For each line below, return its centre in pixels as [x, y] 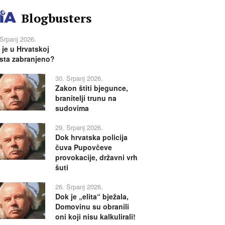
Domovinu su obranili [92, 206]
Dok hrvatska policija [91, 137]
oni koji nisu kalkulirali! [95, 216]
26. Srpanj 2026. [79, 186]
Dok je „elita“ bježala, [92, 196]
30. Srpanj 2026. [79, 78]
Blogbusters [56, 18]
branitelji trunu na [86, 98]
